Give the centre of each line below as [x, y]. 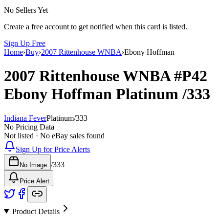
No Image [33, 165]
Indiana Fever [25, 118]
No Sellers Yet [26, 10]
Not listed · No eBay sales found [54, 135]
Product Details [36, 211]
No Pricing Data [29, 127]
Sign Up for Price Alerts [53, 149]
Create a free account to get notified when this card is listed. [96, 26]
